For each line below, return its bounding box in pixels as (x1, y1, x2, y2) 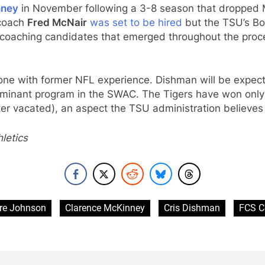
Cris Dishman (164, 202, 220, 214)
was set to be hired (90, 16, 182, 28)
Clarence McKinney (65, 202, 145, 214)
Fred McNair (27, 16, 87, 28)
